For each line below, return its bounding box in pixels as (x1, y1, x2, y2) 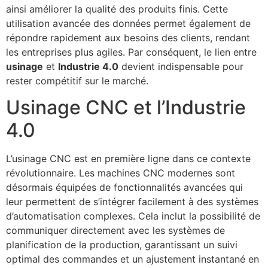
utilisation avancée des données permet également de (6, 17, 251, 29)
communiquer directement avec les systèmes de (6, 224, 225, 237)
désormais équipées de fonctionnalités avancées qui (6, 181, 243, 194)
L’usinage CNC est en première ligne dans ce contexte (6, 153, 251, 165)
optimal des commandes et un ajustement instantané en (6, 253, 259, 266)
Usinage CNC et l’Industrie (6, 96, 246, 120)
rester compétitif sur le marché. (6, 74, 148, 87)
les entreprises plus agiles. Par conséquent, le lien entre (6, 45, 257, 58)
